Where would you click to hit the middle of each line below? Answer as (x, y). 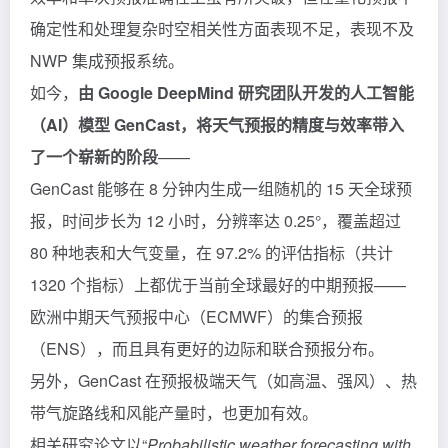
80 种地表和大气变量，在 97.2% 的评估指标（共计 (211, 252)
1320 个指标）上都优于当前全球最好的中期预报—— (218, 284)
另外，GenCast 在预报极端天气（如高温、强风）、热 (223, 380)
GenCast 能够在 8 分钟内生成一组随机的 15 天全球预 (221, 188)
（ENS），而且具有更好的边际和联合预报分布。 (207, 348)
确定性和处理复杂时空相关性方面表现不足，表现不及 (222, 28)
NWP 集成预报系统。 (107, 60)
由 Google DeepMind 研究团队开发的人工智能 (246, 92)
